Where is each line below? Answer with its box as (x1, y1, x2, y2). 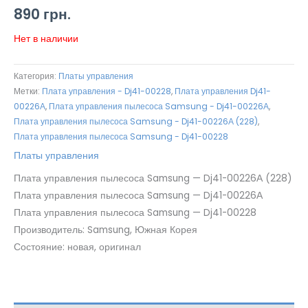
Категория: (14, 70, 58, 82)
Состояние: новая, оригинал (14, 241, 141, 254)
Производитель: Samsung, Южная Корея (14, 223, 197, 236)
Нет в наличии (14, 32, 78, 46)
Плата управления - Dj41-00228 (42, 85, 171, 98)
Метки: (14, 85, 42, 98)
